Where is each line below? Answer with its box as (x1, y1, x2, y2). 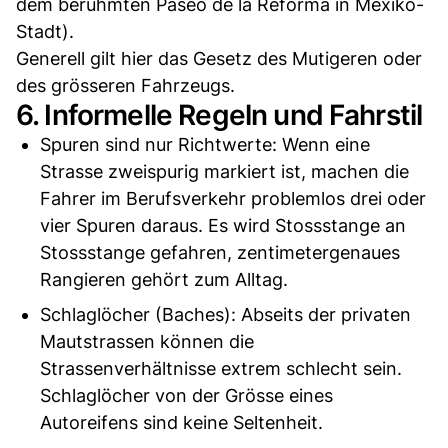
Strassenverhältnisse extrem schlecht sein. (40, 358, 402, 380)
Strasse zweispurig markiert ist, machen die (40, 161, 409, 183)
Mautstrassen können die (40, 331, 254, 353)
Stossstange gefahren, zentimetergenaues (40, 242, 400, 264)
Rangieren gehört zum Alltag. (40, 269, 288, 291)
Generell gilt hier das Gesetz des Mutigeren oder (16, 48, 422, 70)
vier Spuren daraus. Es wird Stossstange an (40, 215, 406, 237)
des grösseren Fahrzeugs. (16, 75, 235, 97)
